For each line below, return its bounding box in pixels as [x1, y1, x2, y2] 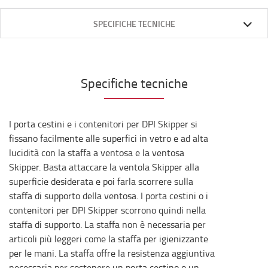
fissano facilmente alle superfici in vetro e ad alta [9, 132, 208, 145]
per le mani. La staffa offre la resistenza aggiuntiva [9, 246, 215, 260]
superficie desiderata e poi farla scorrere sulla [9, 175, 193, 188]
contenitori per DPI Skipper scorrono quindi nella [9, 203, 206, 217]
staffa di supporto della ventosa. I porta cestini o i [9, 189, 208, 202]
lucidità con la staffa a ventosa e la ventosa [9, 146, 184, 159]
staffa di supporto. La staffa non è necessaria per [9, 218, 206, 231]
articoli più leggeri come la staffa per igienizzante [9, 232, 208, 245]
